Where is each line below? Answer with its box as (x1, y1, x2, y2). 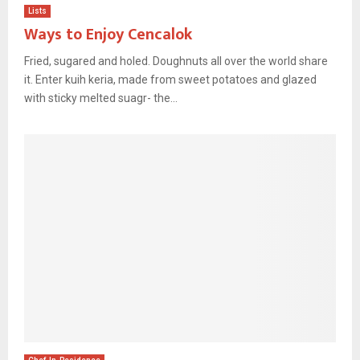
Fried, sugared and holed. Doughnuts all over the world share (24, 54, 328, 67)
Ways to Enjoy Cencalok (24, 20, 192, 48)
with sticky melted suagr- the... (24, 91, 178, 104)
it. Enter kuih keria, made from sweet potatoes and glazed (24, 72, 317, 86)
